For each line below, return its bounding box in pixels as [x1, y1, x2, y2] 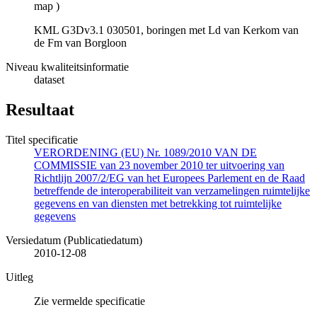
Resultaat [6, 100, 74, 120]
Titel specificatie [6, 134, 78, 146]
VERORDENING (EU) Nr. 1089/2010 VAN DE [34, 146, 257, 159]
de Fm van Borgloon [34, 37, 127, 50]
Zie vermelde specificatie [34, 295, 145, 308]
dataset [34, 74, 64, 86]
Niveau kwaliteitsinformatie [6, 61, 129, 74]
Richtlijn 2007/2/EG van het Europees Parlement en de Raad [34, 172, 305, 185]
